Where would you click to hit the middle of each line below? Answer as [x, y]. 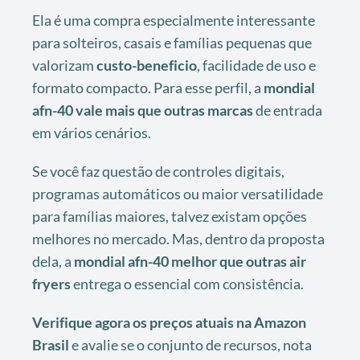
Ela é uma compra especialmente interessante [174, 20]
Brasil [51, 345]
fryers [51, 284]
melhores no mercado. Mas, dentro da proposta [178, 239]
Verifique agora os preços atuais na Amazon [169, 323]
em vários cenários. [92, 133]
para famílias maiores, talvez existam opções [170, 217]
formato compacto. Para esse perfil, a [148, 88]
